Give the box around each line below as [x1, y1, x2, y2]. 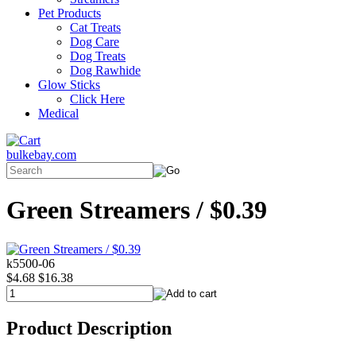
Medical [38, 106, 79, 120]
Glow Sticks [38, 78, 100, 91]
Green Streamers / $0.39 [6, 195, 267, 225]
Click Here [70, 92, 125, 106]
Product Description [6, 317, 172, 339]
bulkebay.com [6, 148, 76, 161]
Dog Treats [70, 49, 126, 63]
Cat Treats [70, 21, 121, 34]
